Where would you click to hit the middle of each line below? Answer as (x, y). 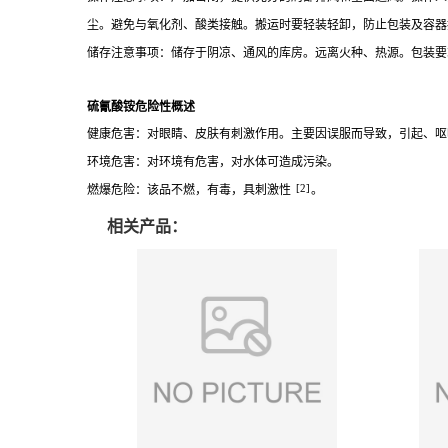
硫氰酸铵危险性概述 (141, 107)
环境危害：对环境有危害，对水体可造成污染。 (213, 162)
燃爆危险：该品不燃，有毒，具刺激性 (189, 190)
